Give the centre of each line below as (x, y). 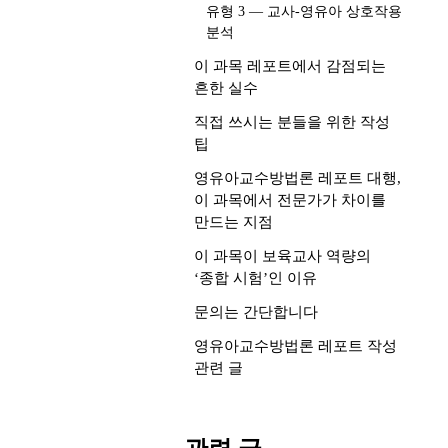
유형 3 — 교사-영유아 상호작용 (304, 11)
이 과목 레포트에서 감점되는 (290, 66)
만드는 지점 (233, 222)
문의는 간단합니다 (256, 312)
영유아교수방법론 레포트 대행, (297, 178)
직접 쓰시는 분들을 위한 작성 (292, 122)
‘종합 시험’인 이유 (255, 278)
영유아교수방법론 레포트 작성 (295, 346)
